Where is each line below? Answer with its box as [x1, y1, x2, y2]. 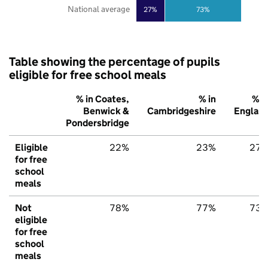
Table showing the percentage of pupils [9, 54, 220, 69]
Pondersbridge [66, 117, 129, 129]
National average [67, 4, 130, 15]
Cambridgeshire [147, 105, 216, 117]
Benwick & [83, 105, 129, 117]
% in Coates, [76, 93, 129, 105]
